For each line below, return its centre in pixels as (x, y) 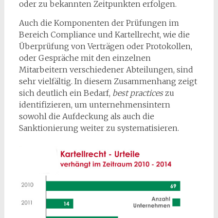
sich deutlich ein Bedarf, (65, 93)
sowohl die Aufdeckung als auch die (86, 116)
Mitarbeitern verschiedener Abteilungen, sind (106, 69)
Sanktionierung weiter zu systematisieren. (99, 128)
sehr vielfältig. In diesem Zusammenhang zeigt (108, 81)
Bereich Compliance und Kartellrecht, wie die (104, 34)
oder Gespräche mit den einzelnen (85, 58)
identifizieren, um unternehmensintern (94, 104)
